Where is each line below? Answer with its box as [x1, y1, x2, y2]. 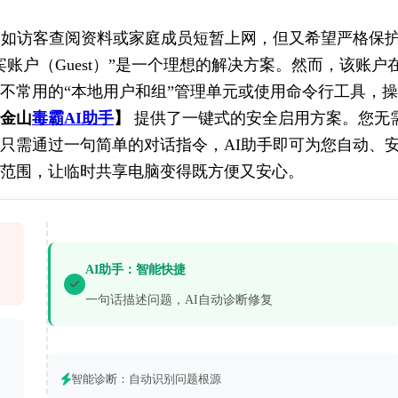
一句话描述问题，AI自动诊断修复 [84, 291, 273, 306]
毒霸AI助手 [32, 109, 114, 127]
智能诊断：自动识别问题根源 [70, 372, 221, 386]
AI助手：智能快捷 [84, 261, 186, 276]
